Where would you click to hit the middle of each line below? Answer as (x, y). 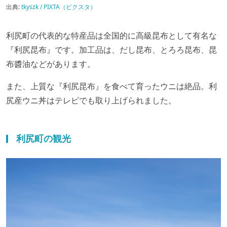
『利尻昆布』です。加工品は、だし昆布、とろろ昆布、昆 (111, 49)
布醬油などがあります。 (51, 64)
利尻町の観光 (44, 138)
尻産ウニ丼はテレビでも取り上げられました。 (91, 100)
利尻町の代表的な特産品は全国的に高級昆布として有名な (111, 35)
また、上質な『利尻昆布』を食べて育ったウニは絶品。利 (111, 86)
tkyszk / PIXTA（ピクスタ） (59, 7)
